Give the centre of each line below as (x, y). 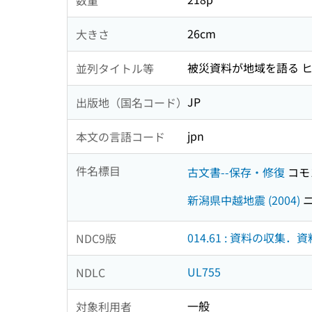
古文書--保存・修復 (236, 172)
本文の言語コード (120, 136)
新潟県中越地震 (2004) (244, 200)
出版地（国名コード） (132, 102)
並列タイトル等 (115, 68)
